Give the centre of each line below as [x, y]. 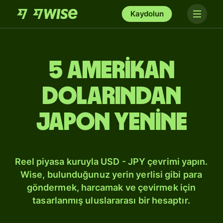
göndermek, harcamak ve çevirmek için [111, 187]
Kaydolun [147, 14]
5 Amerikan [111, 71]
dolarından [111, 97]
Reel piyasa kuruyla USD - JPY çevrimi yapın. [111, 162]
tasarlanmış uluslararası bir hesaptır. [111, 200]
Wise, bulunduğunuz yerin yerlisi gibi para [111, 174]
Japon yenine [111, 122]
